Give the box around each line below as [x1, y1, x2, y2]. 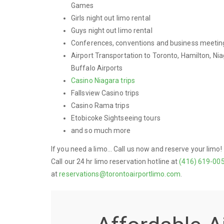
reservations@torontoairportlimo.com [59, 170, 180, 178]
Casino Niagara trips [71, 76, 135, 84]
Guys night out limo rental [71, 26, 152, 34]
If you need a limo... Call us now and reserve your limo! [51, 145, 222, 153]
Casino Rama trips [71, 101, 129, 109]
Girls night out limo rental [71, 13, 150, 22]
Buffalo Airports [71, 63, 123, 72]
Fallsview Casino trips [71, 88, 139, 97]
